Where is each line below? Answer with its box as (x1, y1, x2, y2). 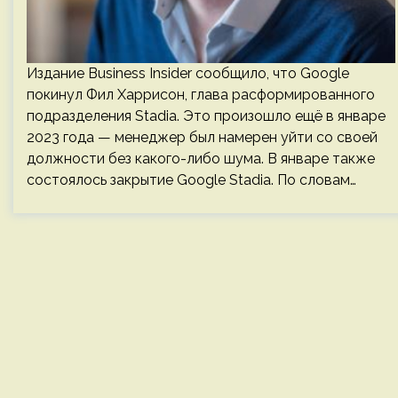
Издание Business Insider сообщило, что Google (27, 65, 349, 82)
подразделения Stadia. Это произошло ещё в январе (27, 107, 386, 124)
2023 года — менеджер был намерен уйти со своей (27, 129, 378, 146)
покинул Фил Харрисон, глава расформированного (27, 86, 375, 103)
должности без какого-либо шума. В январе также (27, 150, 375, 167)
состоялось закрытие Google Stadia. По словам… (27, 171, 356, 188)
